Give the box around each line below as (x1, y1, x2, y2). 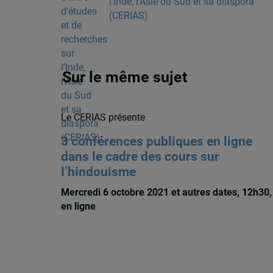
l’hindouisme (60, 165, 136, 180)
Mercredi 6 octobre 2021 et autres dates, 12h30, (60, 186, 272, 198)
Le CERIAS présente (60, 111, 145, 123)
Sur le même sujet (62, 68, 188, 87)
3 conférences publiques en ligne (60, 134, 252, 149)
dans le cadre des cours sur (60, 149, 219, 165)
